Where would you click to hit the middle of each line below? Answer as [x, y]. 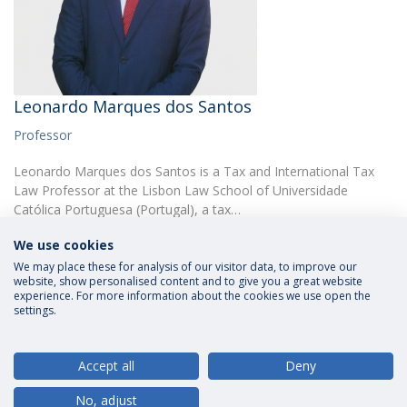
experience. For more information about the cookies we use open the [192, 296]
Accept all [106, 366]
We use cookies [64, 245]
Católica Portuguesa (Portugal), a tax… [127, 209]
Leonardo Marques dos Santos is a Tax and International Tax [194, 171]
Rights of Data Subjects [319, 320]
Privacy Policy [54, 320]
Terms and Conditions [172, 320]
